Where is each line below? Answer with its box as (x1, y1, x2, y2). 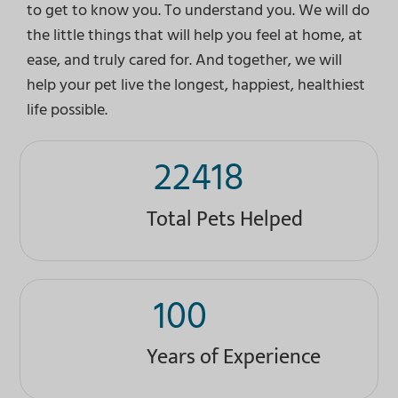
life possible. (26, 96, 107, 123)
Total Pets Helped (146, 201, 303, 237)
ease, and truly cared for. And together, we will (26, 46, 342, 73)
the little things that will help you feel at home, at (26, 21, 362, 48)
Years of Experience (146, 339, 321, 376)
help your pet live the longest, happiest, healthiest (26, 71, 365, 98)
